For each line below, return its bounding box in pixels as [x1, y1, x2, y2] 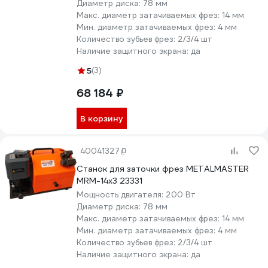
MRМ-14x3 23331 [77, 175, 142, 186]
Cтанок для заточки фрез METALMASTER [77, 163, 249, 174]
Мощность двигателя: [77, 190, 166, 200]
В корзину [80, 113, 123, 124]
